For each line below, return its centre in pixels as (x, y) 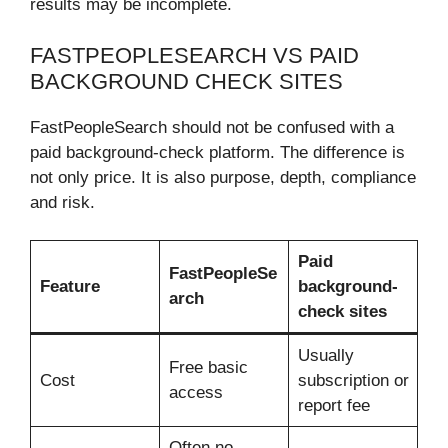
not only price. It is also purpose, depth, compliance (223, 177)
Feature (69, 287)
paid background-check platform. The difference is (217, 152)
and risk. (62, 202)
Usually (325, 356)
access (195, 393)
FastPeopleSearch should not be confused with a (212, 127)
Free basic (208, 368)
